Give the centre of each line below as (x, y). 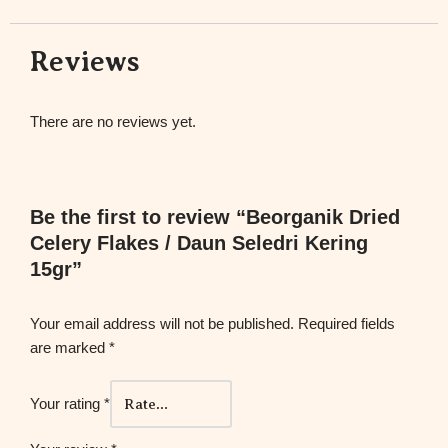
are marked (69, 347)
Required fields (346, 323)
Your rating (67, 403)
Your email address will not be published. (162, 323)
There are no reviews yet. (113, 121)
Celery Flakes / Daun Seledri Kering (199, 242)
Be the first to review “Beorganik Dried (215, 216)
